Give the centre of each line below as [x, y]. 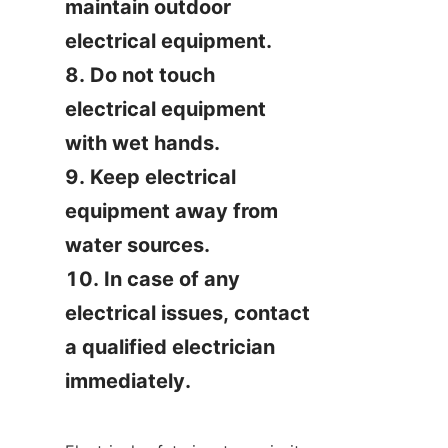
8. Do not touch [140, 75]
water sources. [137, 245]
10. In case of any [152, 279]
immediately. [128, 381]
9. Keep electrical [150, 177]
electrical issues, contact [187, 313]
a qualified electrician [170, 347]
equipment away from [171, 211]
